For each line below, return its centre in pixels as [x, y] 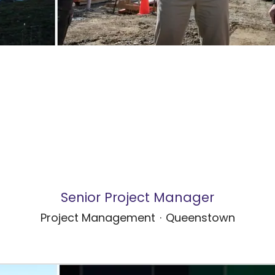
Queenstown [200, 219]
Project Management [98, 219]
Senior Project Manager [137, 199]
